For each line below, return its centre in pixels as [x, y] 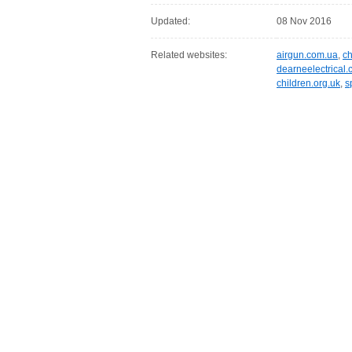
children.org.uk [308, 83]
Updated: [170, 21]
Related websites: [189, 55]
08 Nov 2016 [304, 21]
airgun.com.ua [307, 55]
